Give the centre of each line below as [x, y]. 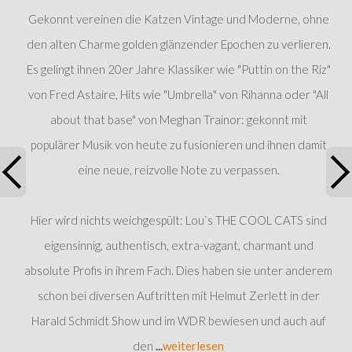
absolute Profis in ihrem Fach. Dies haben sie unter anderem [178, 270]
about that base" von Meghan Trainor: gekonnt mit [178, 119]
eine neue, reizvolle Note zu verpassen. [178, 169]
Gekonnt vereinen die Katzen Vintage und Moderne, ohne [178, 18]
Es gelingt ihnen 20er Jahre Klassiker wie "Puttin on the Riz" [178, 69]
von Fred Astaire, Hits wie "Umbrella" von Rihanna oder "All [178, 94]
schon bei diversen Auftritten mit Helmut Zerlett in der [178, 295]
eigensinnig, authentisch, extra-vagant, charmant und [178, 245]
